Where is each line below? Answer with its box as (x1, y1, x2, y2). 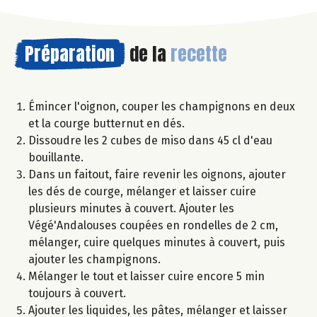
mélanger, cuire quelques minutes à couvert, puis (28, 235, 285, 249)
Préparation (25, 39, 115, 68)
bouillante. (28, 150, 83, 164)
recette (171, 39, 227, 68)
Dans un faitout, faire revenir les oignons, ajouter (28, 167, 286, 181)
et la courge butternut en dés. (28, 116, 185, 130)
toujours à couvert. (28, 286, 126, 300)
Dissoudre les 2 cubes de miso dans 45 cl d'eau (28, 133, 272, 147)
